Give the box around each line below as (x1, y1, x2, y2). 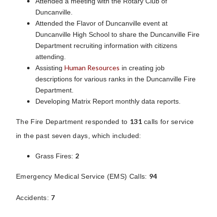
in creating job (120, 63, 165, 72)
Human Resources (64, 63, 120, 72)
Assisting (35, 63, 64, 72)
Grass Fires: (35, 152, 75, 160)
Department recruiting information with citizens (35, 41, 177, 49)
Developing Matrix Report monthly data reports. (35, 97, 181, 105)
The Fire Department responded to (16, 117, 130, 125)
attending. (35, 52, 66, 61)
